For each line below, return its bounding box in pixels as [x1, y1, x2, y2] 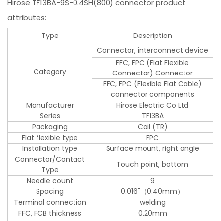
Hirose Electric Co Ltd [116, 100, 189, 110]
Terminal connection [13, 197, 86, 207]
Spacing [36, 186, 64, 196]
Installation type [22, 143, 78, 153]
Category [34, 66, 67, 76]
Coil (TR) [137, 121, 168, 132]
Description [133, 30, 172, 40]
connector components [110, 89, 194, 99]
